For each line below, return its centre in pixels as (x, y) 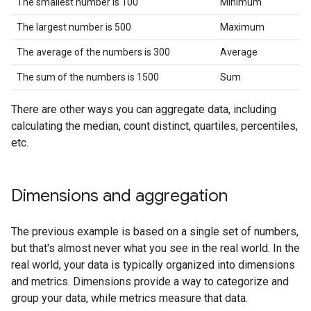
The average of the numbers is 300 (93, 52)
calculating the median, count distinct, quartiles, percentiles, (154, 126)
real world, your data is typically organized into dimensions (153, 265)
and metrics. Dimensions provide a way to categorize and (150, 281)
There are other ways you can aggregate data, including (144, 109)
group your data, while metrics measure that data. (129, 298)
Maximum (242, 27)
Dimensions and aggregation (119, 196)
